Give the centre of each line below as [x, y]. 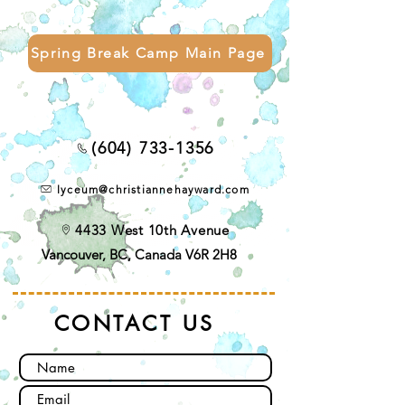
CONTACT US [135, 323]
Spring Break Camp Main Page [148, 53]
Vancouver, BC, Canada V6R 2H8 [139, 254]
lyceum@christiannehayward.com [153, 189]
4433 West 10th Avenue [152, 230]
